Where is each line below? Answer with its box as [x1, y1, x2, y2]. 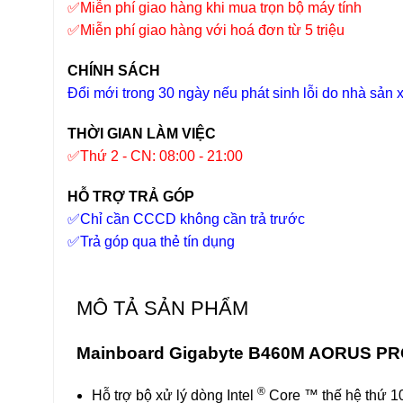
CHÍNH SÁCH [67, 63, 164, 79]
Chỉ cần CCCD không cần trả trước [80, 211, 305, 228]
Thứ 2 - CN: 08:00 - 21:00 [80, 148, 243, 165]
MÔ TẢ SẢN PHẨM [76, 296, 248, 319]
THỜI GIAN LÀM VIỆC [67, 126, 216, 142]
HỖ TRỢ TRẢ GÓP [67, 189, 194, 205]
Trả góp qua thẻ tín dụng [80, 234, 235, 250]
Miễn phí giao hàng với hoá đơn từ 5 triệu [80, 22, 345, 39]
